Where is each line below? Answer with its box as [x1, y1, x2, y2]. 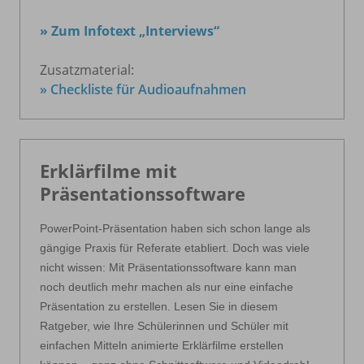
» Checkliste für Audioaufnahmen [40, 80, 246, 98]
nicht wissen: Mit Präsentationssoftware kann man [40, 260, 297, 274]
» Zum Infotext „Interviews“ [40, 21, 219, 40]
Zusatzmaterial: [40, 60, 134, 79]
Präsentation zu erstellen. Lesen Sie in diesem [40, 299, 278, 313]
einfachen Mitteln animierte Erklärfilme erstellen [40, 338, 284, 352]
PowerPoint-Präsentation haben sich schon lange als [40, 221, 310, 235]
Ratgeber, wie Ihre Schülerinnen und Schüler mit [40, 318, 288, 332]
